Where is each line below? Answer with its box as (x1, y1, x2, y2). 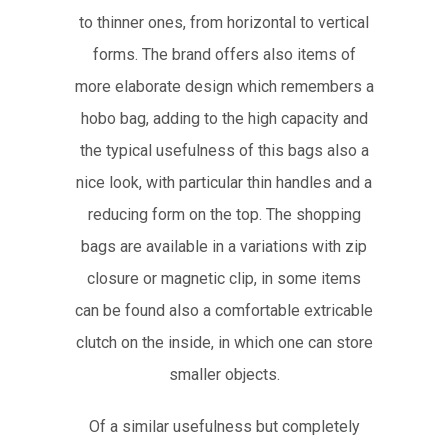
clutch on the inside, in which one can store (75, 332, 373, 352)
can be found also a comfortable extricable (75, 300, 373, 320)
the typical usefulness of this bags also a (79, 140, 369, 160)
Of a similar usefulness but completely (88, 416, 360, 436)
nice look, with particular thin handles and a (76, 172, 372, 192)
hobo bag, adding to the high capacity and (80, 108, 368, 128)
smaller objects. (168, 364, 280, 384)
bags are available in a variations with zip (81, 236, 367, 256)
